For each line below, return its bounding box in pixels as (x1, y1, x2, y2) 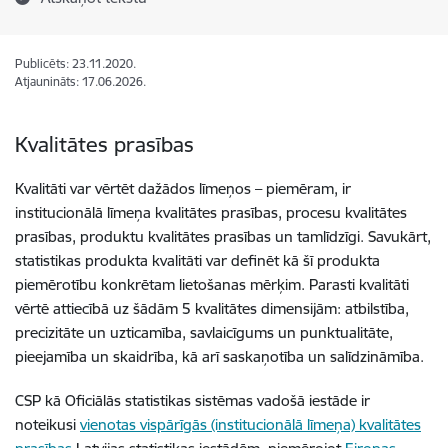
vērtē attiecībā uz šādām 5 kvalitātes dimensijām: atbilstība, (15, 299, 409, 318)
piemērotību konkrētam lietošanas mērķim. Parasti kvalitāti (15, 275, 409, 294)
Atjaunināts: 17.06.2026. (15, 74, 146, 89)
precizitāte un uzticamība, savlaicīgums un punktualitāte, (15, 323, 393, 342)
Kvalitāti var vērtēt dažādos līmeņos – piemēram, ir (15, 179, 351, 198)
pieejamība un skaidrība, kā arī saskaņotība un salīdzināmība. (15, 347, 424, 366)
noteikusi (15, 415, 80, 434)
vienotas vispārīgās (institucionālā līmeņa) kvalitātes (80, 415, 421, 434)
